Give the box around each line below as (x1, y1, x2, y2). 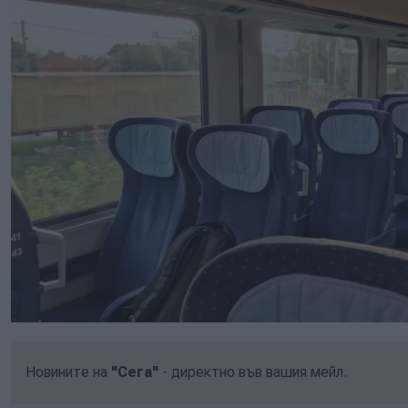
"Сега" (111, 362, 158, 381)
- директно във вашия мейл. (158, 362, 347, 381)
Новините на (25, 362, 111, 381)
